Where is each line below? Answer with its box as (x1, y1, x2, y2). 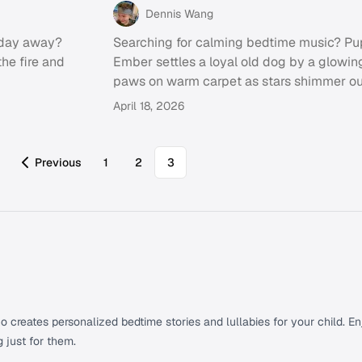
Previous (35, 155, 82, 170)
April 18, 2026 (113, 99, 184, 114)
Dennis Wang (145, 6, 213, 22)
